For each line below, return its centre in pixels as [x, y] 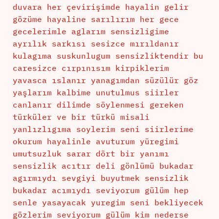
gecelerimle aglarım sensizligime [91, 32]
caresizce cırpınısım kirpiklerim [91, 68]
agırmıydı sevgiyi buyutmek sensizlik [100, 178]
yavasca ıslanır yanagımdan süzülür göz [105, 80]
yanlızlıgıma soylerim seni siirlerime [103, 129]
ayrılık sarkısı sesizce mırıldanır [96, 44]
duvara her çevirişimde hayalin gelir [100, 7]
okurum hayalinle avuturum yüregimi [96, 142]
